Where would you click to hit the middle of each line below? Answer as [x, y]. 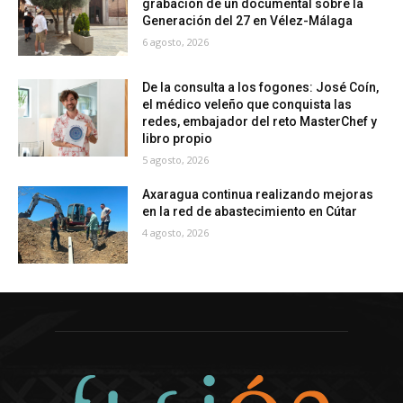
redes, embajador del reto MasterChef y [260, 122]
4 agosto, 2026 [176, 233]
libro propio [178, 139]
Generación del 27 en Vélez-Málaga [248, 21]
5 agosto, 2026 [176, 160]
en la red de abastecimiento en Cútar [250, 212]
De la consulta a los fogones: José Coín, [261, 88]
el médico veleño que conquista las [247, 105]
